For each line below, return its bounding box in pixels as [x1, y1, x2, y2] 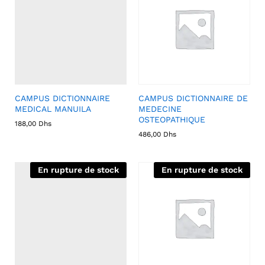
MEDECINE [138, 104, 182, 114]
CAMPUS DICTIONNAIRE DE [138, 93, 248, 103]
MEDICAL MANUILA [15, 104, 91, 114]
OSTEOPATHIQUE [138, 115, 205, 124]
